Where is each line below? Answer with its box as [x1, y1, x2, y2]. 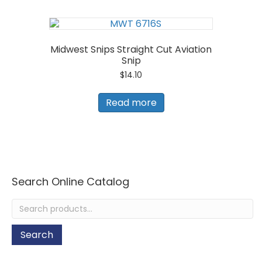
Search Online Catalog [12, 174, 129, 189]
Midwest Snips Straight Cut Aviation [50, 42, 212, 56]
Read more [105, 96, 157, 110]
